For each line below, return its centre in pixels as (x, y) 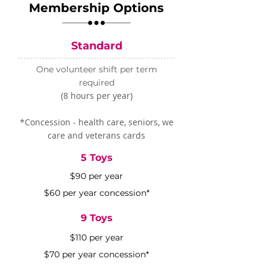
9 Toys (96, 218)
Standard (96, 46)
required (96, 83)
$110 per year (96, 237)
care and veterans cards (96, 135)
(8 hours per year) (96, 96)
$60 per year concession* (96, 193)
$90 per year (96, 176)
